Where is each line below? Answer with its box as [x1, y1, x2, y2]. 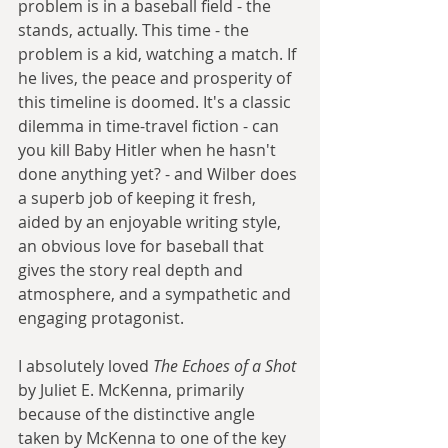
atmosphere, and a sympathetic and [18, 283, 295, 306]
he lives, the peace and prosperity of [18, 67, 295, 90]
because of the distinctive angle [18, 403, 259, 426]
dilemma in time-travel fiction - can [18, 115, 283, 138]
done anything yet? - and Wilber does [18, 163, 301, 186]
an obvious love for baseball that [18, 235, 268, 258]
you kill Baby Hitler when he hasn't [18, 139, 280, 162]
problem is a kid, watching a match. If [18, 43, 300, 66]
